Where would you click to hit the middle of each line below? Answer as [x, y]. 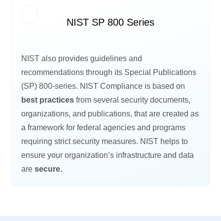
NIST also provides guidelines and [82, 58]
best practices [48, 100]
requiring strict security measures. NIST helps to [105, 141]
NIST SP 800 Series [111, 22]
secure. [49, 169]
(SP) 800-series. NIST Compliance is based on [103, 86]
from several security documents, [132, 100]
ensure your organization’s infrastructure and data [108, 155]
